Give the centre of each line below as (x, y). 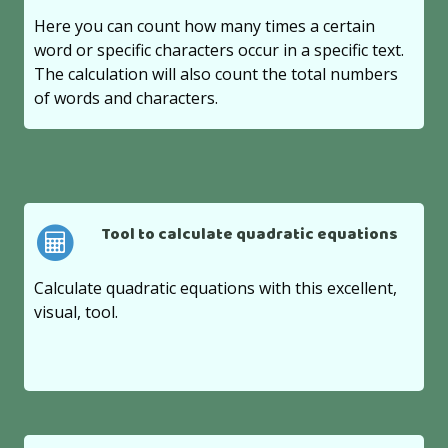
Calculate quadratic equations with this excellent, (216, 287)
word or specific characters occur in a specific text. (219, 50)
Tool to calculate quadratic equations (249, 235)
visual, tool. (76, 311)
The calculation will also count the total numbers (216, 74)
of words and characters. (126, 98)
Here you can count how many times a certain (205, 26)
